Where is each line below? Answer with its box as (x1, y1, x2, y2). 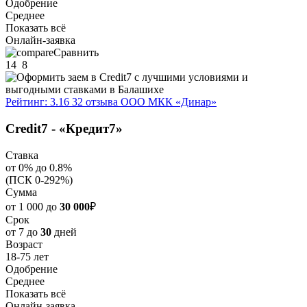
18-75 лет (5, 250, 49, 262)
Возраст (5, 238, 42, 250)
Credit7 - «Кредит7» (5, 121, 123, 136)
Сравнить (53, 47, 99, 59)
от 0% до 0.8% (5, 161, 72, 173)
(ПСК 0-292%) (5, 173, 73, 186)
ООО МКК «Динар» (121, 96, 217, 108)
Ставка (5, 149, 38, 161)
